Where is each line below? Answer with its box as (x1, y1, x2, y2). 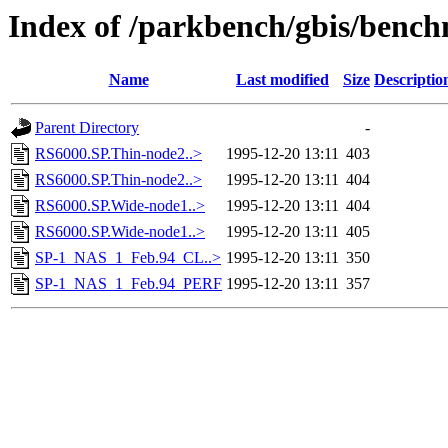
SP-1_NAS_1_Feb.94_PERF (35, 275, 222, 293)
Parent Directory (35, 119, 139, 137)
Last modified (236, 71, 329, 89)
